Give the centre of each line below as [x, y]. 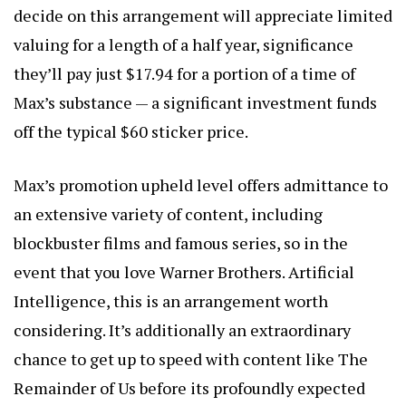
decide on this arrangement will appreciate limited [203, 15]
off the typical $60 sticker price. [131, 131]
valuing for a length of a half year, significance [184, 44]
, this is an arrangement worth [217, 300]
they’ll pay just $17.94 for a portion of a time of [184, 73]
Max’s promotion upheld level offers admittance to [201, 184]
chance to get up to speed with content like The [191, 358]
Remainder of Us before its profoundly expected [189, 387]
